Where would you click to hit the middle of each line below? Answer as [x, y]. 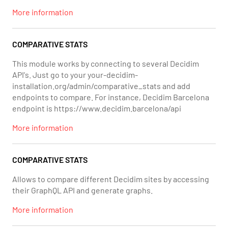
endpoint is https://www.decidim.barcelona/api [97, 108]
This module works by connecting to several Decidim [106, 63]
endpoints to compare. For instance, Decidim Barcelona [111, 97]
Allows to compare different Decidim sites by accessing [111, 179]
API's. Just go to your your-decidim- [75, 75]
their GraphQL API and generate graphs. [82, 190]
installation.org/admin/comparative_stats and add [101, 86]
